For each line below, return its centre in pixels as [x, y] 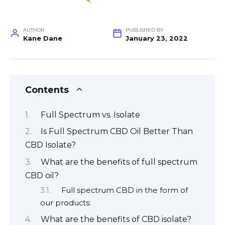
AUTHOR [33, 30]
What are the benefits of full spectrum [119, 162]
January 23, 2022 [156, 39]
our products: [66, 203]
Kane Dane [42, 39]
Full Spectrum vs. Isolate [90, 115]
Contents [47, 90]
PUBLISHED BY [144, 30]
